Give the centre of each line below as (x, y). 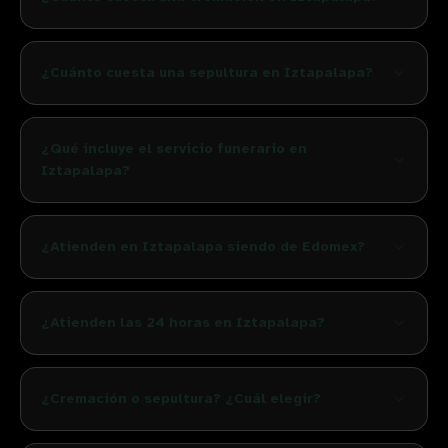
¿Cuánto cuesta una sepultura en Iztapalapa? (207, 72)
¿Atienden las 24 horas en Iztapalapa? (183, 322)
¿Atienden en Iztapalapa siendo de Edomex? (203, 246)
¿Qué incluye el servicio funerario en (174, 148)
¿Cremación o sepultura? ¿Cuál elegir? (181, 398)
